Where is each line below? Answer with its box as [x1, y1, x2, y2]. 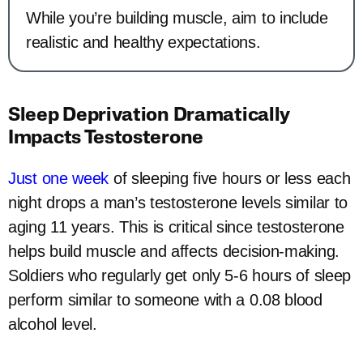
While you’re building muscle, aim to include [26, 9, 328, 28]
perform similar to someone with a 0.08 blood [8, 291, 322, 310]
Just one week [8, 169, 113, 188]
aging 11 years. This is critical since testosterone [8, 218, 344, 237]
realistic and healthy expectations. [26, 33, 261, 52]
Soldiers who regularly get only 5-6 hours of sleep [8, 267, 352, 285]
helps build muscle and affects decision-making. [8, 242, 340, 261]
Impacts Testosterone [8, 129, 203, 149]
